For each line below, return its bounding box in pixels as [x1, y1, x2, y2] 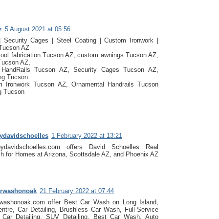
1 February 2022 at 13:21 [51, 131, 122, 139]
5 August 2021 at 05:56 [5, 25, 70, 33]
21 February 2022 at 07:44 [40, 187, 114, 195]
